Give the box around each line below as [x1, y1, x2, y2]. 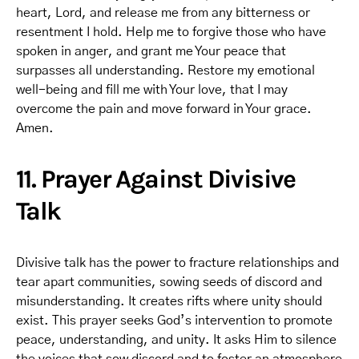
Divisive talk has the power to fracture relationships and [16, 256, 339, 269]
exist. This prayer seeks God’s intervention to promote [16, 314, 333, 327]
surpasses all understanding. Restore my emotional [16, 64, 315, 77]
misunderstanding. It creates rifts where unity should [16, 295, 322, 308]
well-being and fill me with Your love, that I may [16, 83, 288, 96]
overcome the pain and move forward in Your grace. [16, 103, 312, 115]
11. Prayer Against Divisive [16, 164, 296, 194]
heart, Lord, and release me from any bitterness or [16, 6, 310, 19]
